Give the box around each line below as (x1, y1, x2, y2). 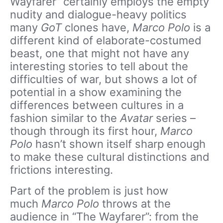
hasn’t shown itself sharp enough (35, 137, 206, 150)
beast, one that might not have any (10, 47, 189, 60)
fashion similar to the (10, 111, 120, 124)
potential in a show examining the (10, 86, 182, 99)
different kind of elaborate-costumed (10, 34, 202, 47)
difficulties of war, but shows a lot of (10, 73, 197, 86)
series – (156, 111, 196, 124)
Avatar (120, 111, 156, 124)
